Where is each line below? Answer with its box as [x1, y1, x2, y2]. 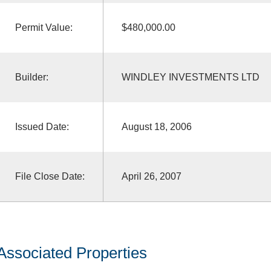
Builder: [15, 71, 48, 82]
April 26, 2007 [121, 171, 181, 181]
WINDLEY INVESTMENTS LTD [121, 71, 260, 82]
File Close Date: [15, 171, 85, 181]
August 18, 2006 [121, 121, 192, 132]
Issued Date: [15, 121, 69, 132]
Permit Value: [15, 22, 73, 33]
